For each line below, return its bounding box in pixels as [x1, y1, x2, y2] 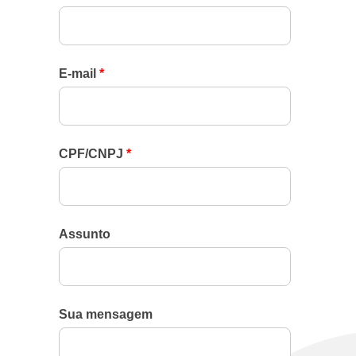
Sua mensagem [59, 307, 153, 321]
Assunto [59, 226, 110, 241]
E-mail [59, 66, 99, 80]
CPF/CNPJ [59, 146, 126, 161]
